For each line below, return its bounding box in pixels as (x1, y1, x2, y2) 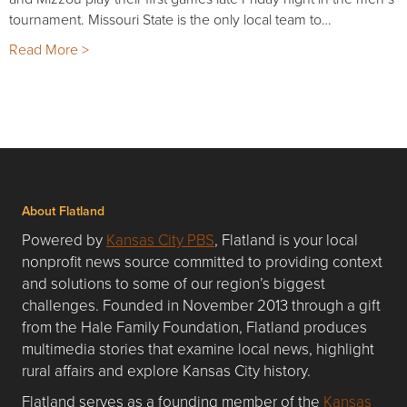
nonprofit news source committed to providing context (22, 250, 382, 272)
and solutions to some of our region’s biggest (22, 272, 325, 293)
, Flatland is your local (214, 228, 358, 250)
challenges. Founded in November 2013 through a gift (22, 293, 381, 315)
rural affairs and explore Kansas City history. (22, 359, 311, 381)
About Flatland (22, 201, 104, 220)
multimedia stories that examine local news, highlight (22, 337, 374, 359)
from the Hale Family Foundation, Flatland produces (22, 315, 367, 337)
